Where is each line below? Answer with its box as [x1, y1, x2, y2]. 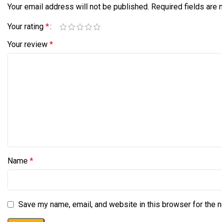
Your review [7, 40, 50, 49]
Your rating [7, 22, 46, 31]
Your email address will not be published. [7, 2, 149, 11]
